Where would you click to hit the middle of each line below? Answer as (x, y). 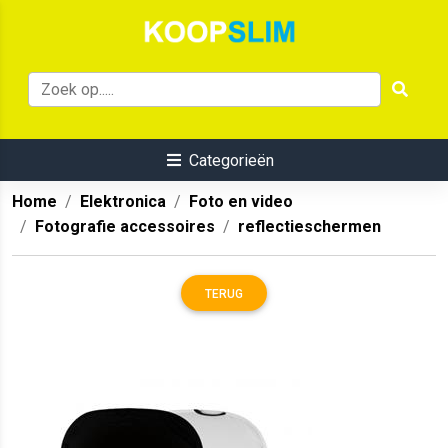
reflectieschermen (309, 227)
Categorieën (231, 161)
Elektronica (123, 202)
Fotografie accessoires (125, 227)
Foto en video (241, 202)
